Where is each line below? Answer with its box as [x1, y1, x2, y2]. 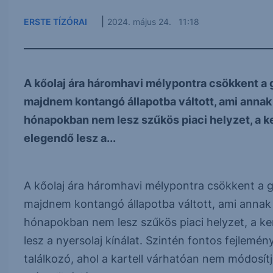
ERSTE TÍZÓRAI [23, 16, 87, 27]
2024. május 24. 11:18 [107, 16, 199, 27]
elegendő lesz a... [23, 132, 116, 144]
